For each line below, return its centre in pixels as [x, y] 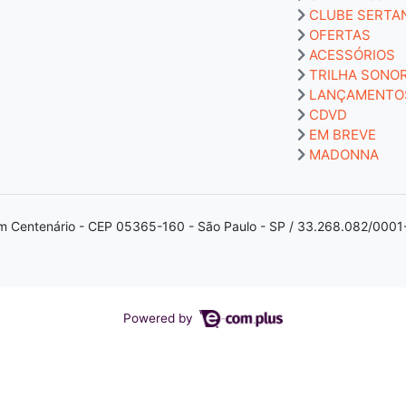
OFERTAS [340, 34]
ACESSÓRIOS [352, 54]
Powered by [159, 318]
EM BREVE [343, 134]
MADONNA [344, 154]
